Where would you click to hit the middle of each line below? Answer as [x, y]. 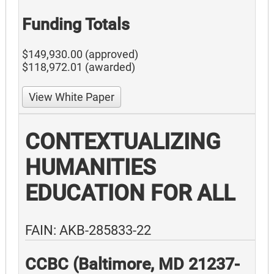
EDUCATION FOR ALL [130, 194]
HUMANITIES [91, 168]
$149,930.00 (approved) [80, 54]
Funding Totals [76, 25]
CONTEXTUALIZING [123, 142]
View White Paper [72, 97]
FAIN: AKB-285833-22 [88, 231]
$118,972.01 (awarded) [79, 67]
